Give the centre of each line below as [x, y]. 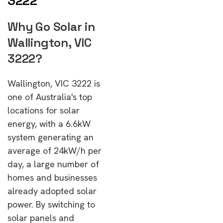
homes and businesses [52, 177]
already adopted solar [52, 191]
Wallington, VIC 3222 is [54, 83]
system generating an [51, 137]
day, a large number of [53, 164]
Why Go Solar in [51, 27]
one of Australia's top [50, 97]
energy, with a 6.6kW [49, 124]
